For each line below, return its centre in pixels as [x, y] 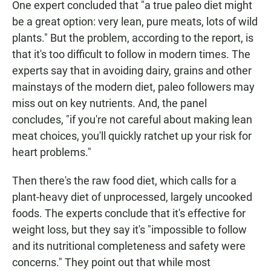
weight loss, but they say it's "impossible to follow [129, 230]
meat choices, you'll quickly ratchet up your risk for [132, 136]
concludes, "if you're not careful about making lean [132, 120]
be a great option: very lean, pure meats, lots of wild [135, 22]
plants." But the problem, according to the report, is [133, 38]
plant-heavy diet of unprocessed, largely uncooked [132, 197]
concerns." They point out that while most [111, 263]
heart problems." [52, 152]
